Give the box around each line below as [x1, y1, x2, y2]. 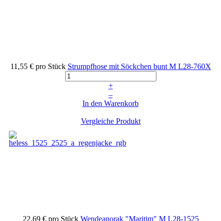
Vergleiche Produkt [80, 116, 141, 125]
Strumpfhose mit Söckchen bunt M [67, 62, 178, 71]
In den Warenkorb [82, 99, 139, 108]
